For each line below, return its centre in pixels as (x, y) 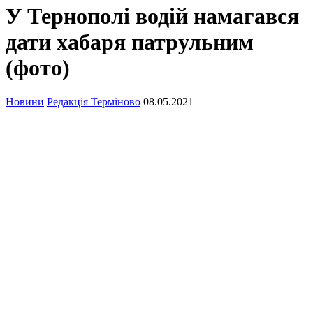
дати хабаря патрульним (130, 42)
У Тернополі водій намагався (152, 16)
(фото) (38, 68)
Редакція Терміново (94, 102)
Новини (25, 102)
